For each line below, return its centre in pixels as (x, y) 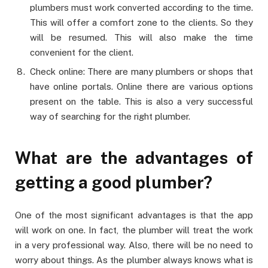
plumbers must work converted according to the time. (141, 8)
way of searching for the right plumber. (110, 117)
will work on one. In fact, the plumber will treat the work (134, 230)
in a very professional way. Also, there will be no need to (134, 245)
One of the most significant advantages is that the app (134, 215)
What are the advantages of (134, 158)
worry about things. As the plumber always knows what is (134, 260)
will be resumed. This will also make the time (141, 38)
